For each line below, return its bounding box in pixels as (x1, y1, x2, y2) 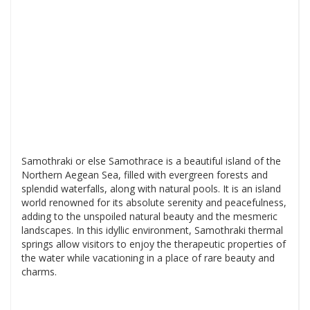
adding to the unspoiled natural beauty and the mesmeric (21, 209, 277, 223)
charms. (21, 264, 57, 278)
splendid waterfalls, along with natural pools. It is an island (21, 181, 281, 195)
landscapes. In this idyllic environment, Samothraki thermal (21, 223, 283, 237)
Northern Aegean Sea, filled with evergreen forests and (21, 167, 268, 181)
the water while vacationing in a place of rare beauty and (21, 250, 275, 264)
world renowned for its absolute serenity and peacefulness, (21, 195, 286, 209)
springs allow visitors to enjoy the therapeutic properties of (21, 237, 286, 250)
